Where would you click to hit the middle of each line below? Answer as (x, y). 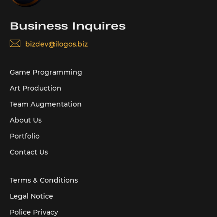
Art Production (36, 88)
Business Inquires (68, 27)
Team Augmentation (46, 104)
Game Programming (46, 72)
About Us (26, 120)
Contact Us (29, 152)
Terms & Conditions (44, 180)
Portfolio (25, 136)
